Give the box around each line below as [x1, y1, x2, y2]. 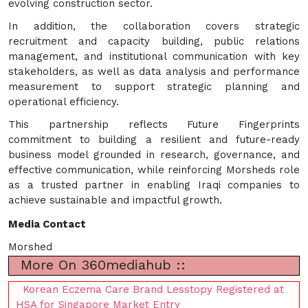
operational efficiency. [8, 95, 119, 108]
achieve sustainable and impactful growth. [8, 193, 222, 206]
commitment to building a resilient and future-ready [8, 133, 300, 146]
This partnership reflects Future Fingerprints [8, 118, 300, 131]
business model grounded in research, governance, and [8, 148, 300, 161]
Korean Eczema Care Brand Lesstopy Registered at [23, 283, 284, 296]
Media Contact [8, 217, 86, 230]
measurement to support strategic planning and [8, 80, 300, 93]
